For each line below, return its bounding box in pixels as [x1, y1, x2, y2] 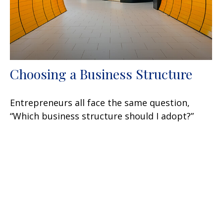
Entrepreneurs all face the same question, [10, 96, 190, 109]
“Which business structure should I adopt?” [10, 110, 194, 122]
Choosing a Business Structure [10, 64, 192, 83]
